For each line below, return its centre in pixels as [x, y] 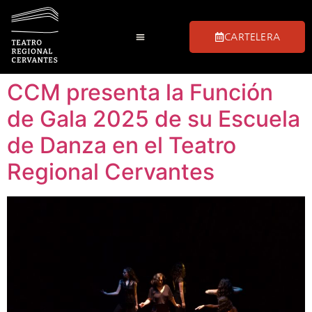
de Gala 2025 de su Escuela [154, 119]
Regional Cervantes [111, 172]
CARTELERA [252, 37]
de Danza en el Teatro [122, 145]
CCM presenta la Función [140, 92]
